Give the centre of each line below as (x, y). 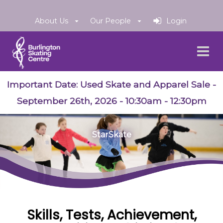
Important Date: (44, 85)
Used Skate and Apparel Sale (145, 85)
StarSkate (111, 135)
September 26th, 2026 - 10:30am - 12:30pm (111, 101)
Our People (110, 21)
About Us (51, 21)
